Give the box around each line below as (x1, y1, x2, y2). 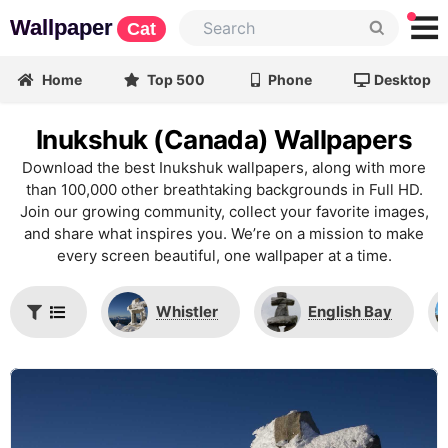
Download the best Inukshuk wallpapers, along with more (22, 158, 426, 177)
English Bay (308, 302, 392, 321)
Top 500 (144, 71, 206, 88)
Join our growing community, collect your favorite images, (19, 202, 429, 221)
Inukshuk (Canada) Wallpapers (35, 124, 413, 155)
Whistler (155, 302, 218, 321)
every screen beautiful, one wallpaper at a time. (56, 246, 392, 265)
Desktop (374, 71, 432, 88)
